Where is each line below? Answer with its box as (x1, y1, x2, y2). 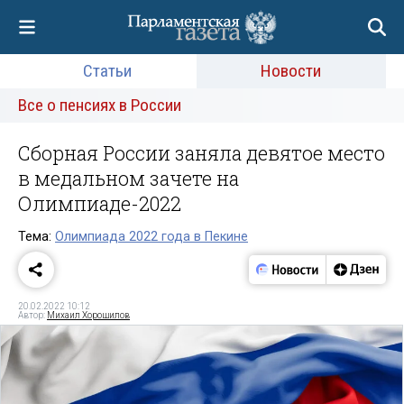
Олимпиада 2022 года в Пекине (55, 228, 248, 244)
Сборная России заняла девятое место (18, 140, 385, 166)
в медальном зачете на (18, 165, 239, 191)
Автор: (18, 309, 47, 320)
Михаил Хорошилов (47, 309, 130, 320)
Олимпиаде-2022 (18, 190, 181, 216)
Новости (261, 60, 322, 81)
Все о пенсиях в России (18, 95, 181, 115)
